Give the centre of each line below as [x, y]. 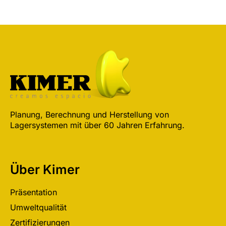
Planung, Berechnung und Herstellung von [90, 114]
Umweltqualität [38, 207]
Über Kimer [45, 169]
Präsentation [34, 192]
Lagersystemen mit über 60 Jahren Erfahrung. [97, 125]
